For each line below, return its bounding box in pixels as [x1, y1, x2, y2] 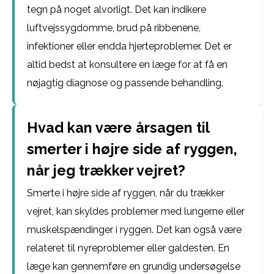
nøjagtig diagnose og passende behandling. [27, 77, 223, 89]
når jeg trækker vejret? [27, 162, 185, 179]
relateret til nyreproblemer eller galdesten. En [27, 242, 229, 254]
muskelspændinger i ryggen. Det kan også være [27, 224, 242, 235]
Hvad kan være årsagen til [27, 119, 209, 136]
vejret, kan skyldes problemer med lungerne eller [27, 206, 245, 217]
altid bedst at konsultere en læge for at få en [27, 59, 228, 70]
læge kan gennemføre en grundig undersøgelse [27, 261, 240, 272]
